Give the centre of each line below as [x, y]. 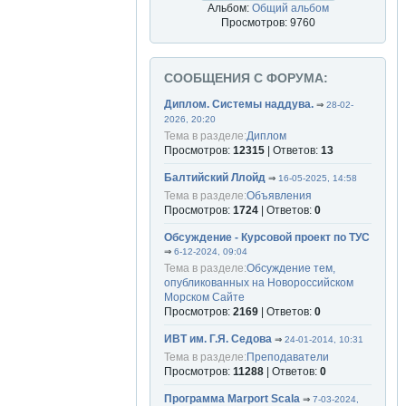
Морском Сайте [204, 298]
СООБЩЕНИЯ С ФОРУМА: [246, 78]
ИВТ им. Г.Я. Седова [218, 339]
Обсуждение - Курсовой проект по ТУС [267, 237]
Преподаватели [288, 357]
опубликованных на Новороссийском [259, 283]
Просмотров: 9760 [268, 23]
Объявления [279, 195]
